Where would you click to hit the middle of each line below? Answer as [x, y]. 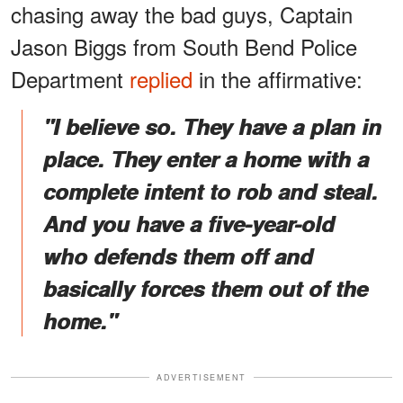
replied [161, 78]
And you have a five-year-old [189, 223]
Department [70, 78]
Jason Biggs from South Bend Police [184, 46]
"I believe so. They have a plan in [212, 125]
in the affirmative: [278, 78]
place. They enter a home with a [206, 158]
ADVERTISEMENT [201, 377]
